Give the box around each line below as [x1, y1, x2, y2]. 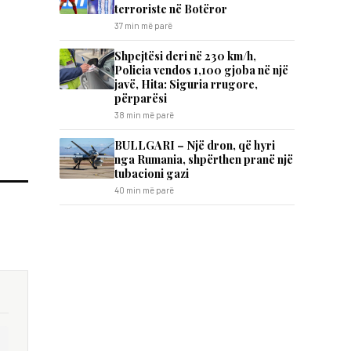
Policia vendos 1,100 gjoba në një [114, 62, 288, 78]
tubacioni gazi [114, 165, 189, 181]
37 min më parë [114, 20, 172, 31]
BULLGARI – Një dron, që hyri [114, 137, 275, 153]
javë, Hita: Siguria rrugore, [114, 76, 258, 92]
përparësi [114, 90, 167, 106]
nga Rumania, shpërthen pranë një [114, 151, 293, 167]
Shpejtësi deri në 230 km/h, [114, 48, 256, 63]
